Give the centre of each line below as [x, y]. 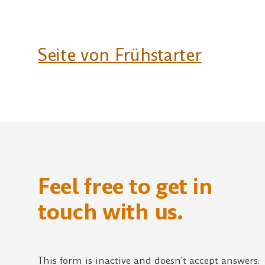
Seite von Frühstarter [120, 56]
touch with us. [110, 213]
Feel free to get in [125, 187]
